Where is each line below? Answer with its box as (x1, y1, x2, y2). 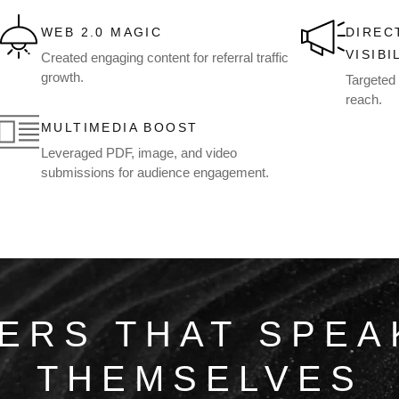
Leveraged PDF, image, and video (41, 145, 237, 161)
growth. (41, 69, 84, 85)
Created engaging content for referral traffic (41, 50, 289, 66)
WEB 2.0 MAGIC (41, 25, 163, 40)
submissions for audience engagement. (41, 165, 269, 181)
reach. (346, 92, 382, 108)
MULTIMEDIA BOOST (41, 120, 199, 135)
